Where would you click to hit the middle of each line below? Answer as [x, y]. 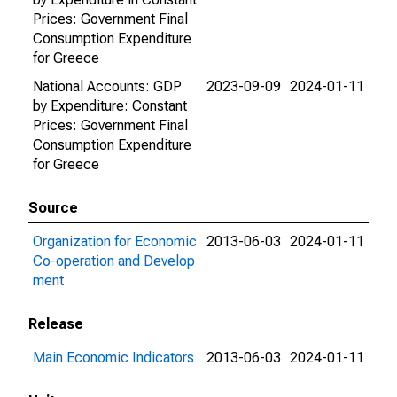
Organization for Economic [115, 241]
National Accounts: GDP [107, 86]
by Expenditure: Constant [110, 106]
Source [53, 208]
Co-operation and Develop [114, 261]
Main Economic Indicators [113, 358]
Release [56, 324]
